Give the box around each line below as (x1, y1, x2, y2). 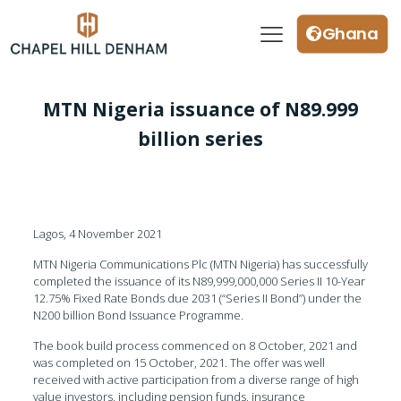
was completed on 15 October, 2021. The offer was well (32, 354, 325, 371)
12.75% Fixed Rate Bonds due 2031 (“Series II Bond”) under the (32, 289, 362, 306)
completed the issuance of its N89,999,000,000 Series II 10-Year (32, 272, 365, 289)
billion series (138, 125, 263, 151)
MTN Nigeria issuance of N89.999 (43, 96, 358, 122)
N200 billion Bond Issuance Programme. (32, 306, 243, 323)
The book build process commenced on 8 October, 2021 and (32, 337, 357, 354)
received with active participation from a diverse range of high (32, 371, 359, 388)
